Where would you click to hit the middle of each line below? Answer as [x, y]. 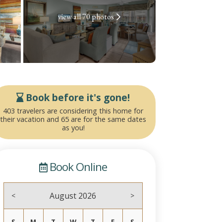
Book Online [77, 167]
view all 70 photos [86, 17]
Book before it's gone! [77, 98]
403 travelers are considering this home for [73, 111]
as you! [73, 128]
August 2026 [73, 196]
